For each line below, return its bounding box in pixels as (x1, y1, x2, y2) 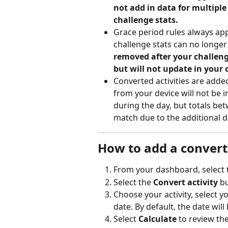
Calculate (138, 213, 177, 225)
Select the (113, 176, 153, 188)
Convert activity (153, 176, 218, 188)
